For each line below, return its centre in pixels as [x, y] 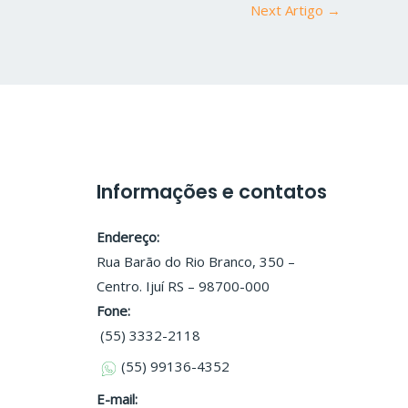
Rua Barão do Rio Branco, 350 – [196, 261]
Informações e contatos [212, 191]
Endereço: [128, 236]
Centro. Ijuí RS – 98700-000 [183, 286]
